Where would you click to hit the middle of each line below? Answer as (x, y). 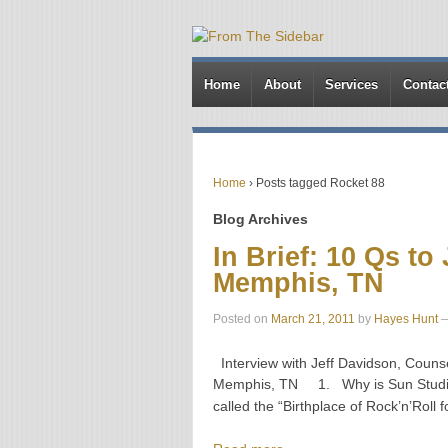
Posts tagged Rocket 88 (320, 182)
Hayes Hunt (406, 319)
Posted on (242, 319)
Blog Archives (260, 218)
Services (352, 84)
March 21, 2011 (313, 319)
